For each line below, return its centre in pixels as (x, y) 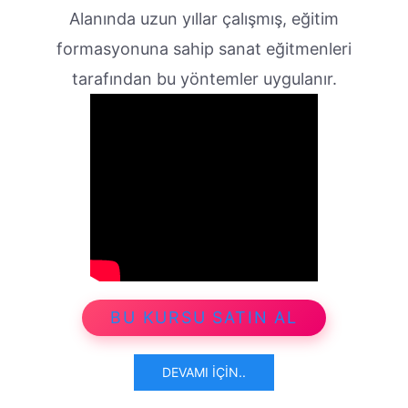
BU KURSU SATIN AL (204, 318)
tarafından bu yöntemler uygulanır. (204, 79)
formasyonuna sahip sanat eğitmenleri (204, 49)
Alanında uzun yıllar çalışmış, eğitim (204, 19)
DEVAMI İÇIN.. (204, 372)
